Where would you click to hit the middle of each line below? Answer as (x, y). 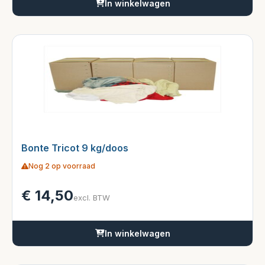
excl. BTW (92, 198)
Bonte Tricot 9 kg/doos (75, 148)
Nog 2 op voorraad (62, 166)
